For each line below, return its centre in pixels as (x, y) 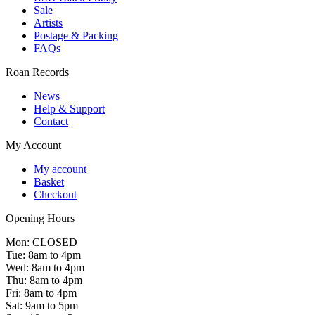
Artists (48, 22)
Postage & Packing (76, 35)
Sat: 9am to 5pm (42, 305)
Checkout (55, 194)
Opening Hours (40, 218)
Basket (49, 181)
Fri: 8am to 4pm (41, 292)
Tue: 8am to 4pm (43, 255)
